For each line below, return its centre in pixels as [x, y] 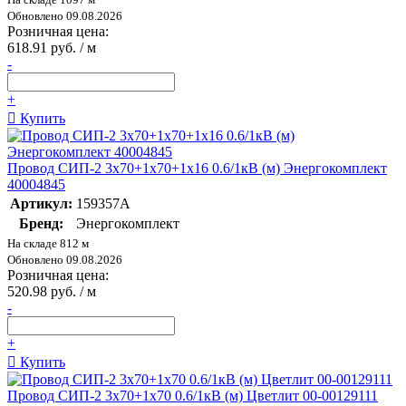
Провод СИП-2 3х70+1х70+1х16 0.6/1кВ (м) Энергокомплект [197, 168]
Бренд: [41, 223]
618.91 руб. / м [52, 47]
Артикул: [41, 203]
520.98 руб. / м [52, 291]
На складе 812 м [48, 243]
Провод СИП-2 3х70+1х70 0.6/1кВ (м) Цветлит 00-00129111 [193, 395]
